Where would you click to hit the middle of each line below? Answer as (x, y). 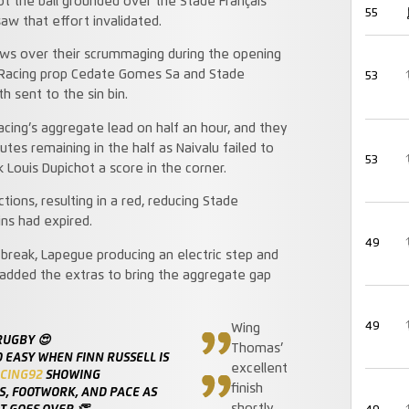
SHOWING (71, 376)
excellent (259, 369)
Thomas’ (257, 349)
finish (246, 389)
